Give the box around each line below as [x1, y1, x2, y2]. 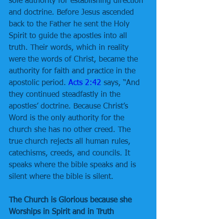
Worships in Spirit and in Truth [9, 208, 114, 216]
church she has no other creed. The [9, 126, 133, 134]
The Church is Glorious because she [9, 197, 134, 204]
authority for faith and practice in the [9, 67, 138, 75]
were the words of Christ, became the [9, 56, 140, 64]
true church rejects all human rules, [9, 138, 133, 146]
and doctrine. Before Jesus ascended [9, 9, 136, 17]
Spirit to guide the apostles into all [9, 32, 130, 40]
